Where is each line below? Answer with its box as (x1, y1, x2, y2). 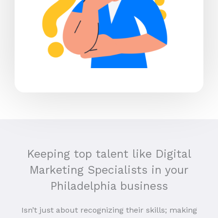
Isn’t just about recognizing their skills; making (21, 205, 197, 215)
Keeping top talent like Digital (27, 147, 191, 161)
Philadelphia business (50, 180, 168, 193)
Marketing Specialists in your (30, 163, 188, 177)
